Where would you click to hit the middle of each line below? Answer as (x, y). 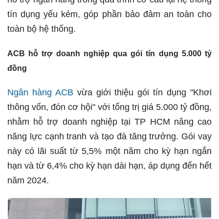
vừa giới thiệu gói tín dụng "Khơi (142, 92)
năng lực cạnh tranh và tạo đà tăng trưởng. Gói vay (109, 136)
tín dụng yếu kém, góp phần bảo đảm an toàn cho (109, 14)
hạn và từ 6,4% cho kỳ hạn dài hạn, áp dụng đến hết (109, 166)
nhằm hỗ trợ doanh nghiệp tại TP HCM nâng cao (109, 122)
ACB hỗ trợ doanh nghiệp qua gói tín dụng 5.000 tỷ (109, 54)
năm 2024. (28, 180)
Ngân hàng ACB (40, 92)
